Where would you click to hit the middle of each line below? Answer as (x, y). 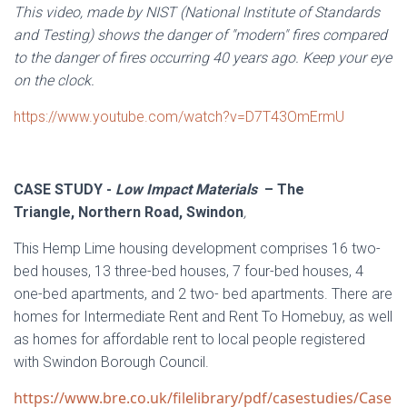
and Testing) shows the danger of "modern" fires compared (200, 35)
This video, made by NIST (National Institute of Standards (197, 12)
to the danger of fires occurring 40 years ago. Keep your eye (203, 58)
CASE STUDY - (65, 189)
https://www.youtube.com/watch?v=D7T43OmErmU (179, 117)
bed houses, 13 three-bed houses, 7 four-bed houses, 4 (189, 271)
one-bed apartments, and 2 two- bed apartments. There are (203, 294)
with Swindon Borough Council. (111, 362)
